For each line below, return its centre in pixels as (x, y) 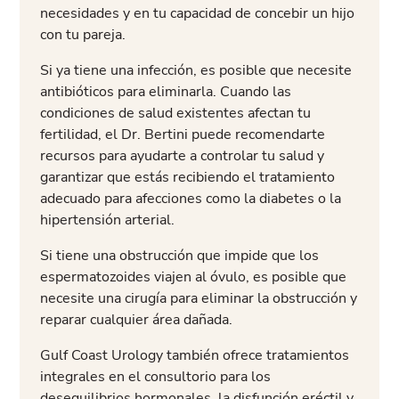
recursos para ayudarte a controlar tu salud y (182, 155)
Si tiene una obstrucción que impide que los (179, 255)
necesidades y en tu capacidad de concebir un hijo (197, 13)
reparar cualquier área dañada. (136, 319)
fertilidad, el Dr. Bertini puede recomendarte (182, 134)
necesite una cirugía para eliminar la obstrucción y (198, 298)
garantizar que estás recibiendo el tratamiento (187, 177)
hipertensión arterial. (107, 220)
